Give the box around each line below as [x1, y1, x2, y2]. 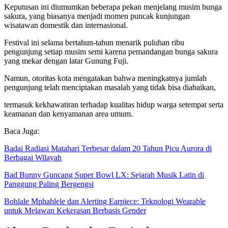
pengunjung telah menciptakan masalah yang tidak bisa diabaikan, [4, 82, 216, 92]
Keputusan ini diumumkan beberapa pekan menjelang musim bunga [4, 2, 222, 11]
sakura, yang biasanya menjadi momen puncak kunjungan [4, 11, 190, 20]
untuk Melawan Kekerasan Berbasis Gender [4, 206, 146, 215]
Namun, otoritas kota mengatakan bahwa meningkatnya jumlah [4, 73, 207, 82]
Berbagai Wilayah [4, 153, 62, 162]
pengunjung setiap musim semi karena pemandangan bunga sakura [4, 47, 218, 56]
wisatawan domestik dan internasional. [4, 20, 128, 30]
